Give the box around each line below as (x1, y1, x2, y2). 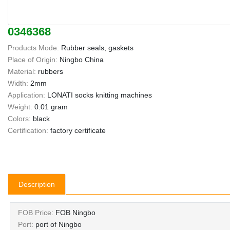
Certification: (8, 126, 48, 135)
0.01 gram (34, 103, 68, 111)
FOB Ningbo (55, 208, 95, 217)
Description (18, 180, 55, 189)
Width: (8, 79, 28, 88)
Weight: (8, 103, 32, 111)
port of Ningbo (35, 220, 82, 229)
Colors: (8, 114, 31, 123)
